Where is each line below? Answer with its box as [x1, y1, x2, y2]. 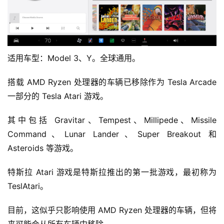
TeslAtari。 [7, 180, 48, 191]
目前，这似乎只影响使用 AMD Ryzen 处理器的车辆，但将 [7, 204, 216, 215]
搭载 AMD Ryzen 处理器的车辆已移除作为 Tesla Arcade [7, 76, 216, 87]
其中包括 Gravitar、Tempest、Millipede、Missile [7, 114, 216, 125]
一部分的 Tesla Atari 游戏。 [7, 90, 108, 101]
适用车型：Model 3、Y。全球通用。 [7, 52, 140, 63]
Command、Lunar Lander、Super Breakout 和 [7, 128, 216, 139]
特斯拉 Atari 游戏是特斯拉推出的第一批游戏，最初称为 [7, 166, 216, 177]
